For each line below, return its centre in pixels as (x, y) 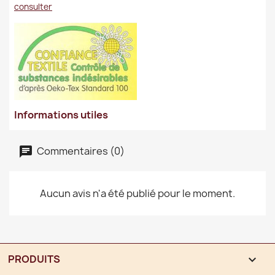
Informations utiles (61, 114)
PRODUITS (34, 259)
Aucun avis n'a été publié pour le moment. (137, 193)
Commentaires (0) (80, 151)
